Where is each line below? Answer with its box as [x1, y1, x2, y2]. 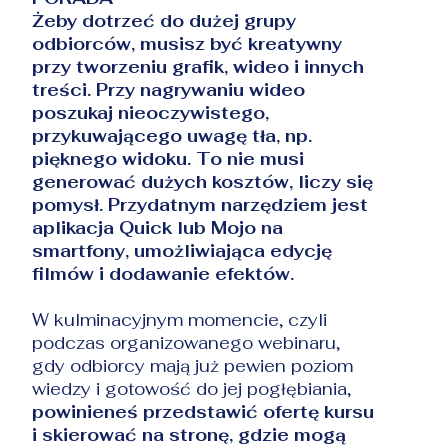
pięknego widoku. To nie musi [32, 147, 305, 170]
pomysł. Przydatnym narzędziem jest [32, 193, 369, 216]
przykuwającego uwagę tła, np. [32, 124, 313, 147]
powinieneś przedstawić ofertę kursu [32, 400, 375, 423]
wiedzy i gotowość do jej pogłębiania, [32, 377, 352, 400]
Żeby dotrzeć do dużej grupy [32, 9, 297, 32]
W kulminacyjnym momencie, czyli [32, 308, 328, 331]
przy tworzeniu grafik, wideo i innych [32, 55, 365, 78]
